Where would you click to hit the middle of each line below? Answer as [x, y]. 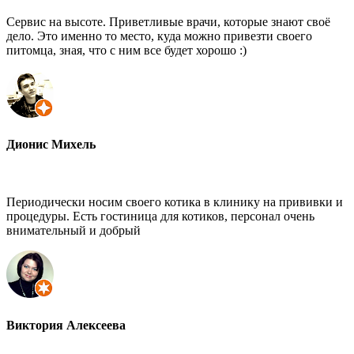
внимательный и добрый [73, 231]
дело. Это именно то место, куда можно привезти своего [159, 36]
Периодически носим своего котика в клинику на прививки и [175, 202]
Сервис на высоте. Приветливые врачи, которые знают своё [168, 21]
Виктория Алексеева [66, 325]
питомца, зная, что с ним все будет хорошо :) [126, 50]
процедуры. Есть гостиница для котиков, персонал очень [160, 217]
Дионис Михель [51, 145]
